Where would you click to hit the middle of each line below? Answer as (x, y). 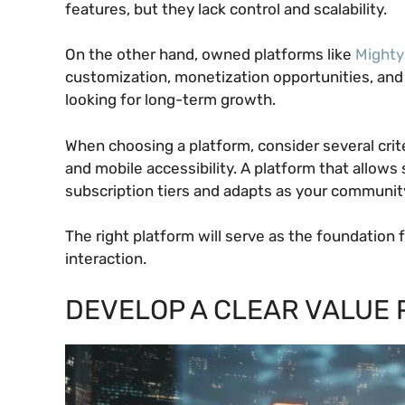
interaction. (106, 259)
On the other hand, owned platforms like (210, 55)
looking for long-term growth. (170, 100)
